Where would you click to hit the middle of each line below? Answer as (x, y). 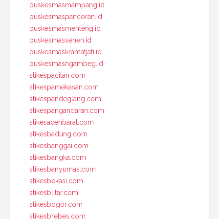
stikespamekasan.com (64, 87)
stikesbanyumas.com (63, 169)
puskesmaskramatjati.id (66, 52)
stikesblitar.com (54, 192)
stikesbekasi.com (56, 181)
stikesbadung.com (58, 134)
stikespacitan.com (57, 75)
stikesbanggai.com (59, 145)
